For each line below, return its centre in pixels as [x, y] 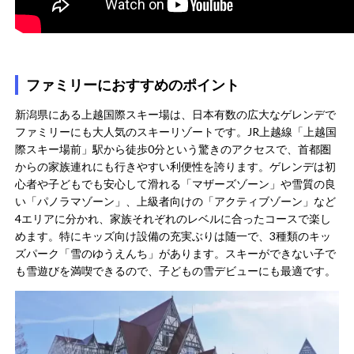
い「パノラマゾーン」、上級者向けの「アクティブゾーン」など [176, 201]
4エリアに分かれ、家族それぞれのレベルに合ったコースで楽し [173, 219]
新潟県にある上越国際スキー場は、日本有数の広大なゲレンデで [176, 115]
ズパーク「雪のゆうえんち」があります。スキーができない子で [176, 254]
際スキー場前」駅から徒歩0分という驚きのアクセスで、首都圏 [173, 149]
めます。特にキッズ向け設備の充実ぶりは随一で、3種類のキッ [173, 236]
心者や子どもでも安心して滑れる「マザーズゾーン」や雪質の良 [176, 184]
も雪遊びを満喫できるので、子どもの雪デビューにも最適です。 [176, 271]
